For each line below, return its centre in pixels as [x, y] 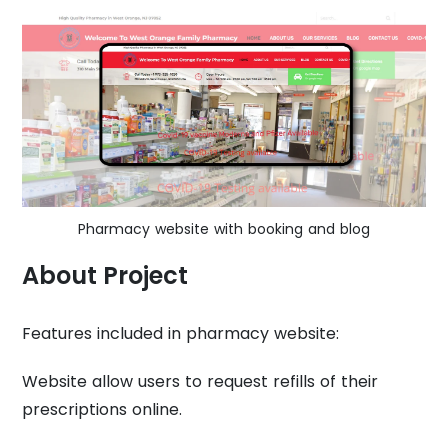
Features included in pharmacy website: [181, 334]
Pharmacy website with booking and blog [224, 229]
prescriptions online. [102, 410]
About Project [105, 276]
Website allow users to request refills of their [200, 382]
